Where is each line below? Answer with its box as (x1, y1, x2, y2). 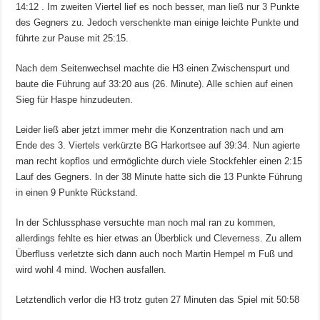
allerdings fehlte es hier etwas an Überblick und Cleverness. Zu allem (16, 233, 302, 244)
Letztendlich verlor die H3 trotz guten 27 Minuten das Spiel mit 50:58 (16, 294, 300, 306)
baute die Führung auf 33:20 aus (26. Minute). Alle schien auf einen (16, 79, 294, 90)
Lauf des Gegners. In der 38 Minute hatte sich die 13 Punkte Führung (16, 171, 303, 183)
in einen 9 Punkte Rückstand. (16, 187, 139, 199)
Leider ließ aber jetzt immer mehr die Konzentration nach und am (16, 124, 284, 136)
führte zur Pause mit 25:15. (16, 33, 129, 44)
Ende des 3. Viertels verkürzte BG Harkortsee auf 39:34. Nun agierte (16, 140, 301, 151)
